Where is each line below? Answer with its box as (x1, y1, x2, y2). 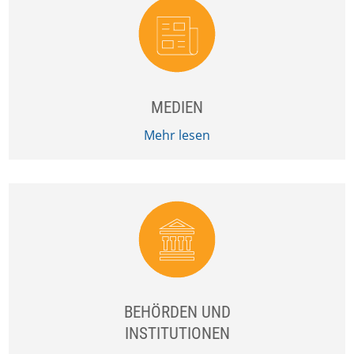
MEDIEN (151, 98, 203, 117)
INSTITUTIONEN (124, 324, 230, 343)
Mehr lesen (144, 126, 210, 144)
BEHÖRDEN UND (123, 303, 231, 322)
